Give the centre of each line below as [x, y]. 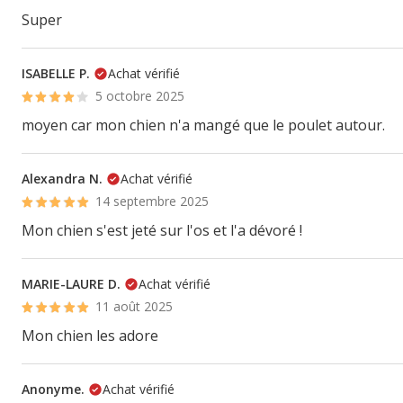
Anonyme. [53, 389]
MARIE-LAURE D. [71, 284]
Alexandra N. [62, 179]
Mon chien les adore [90, 336]
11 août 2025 [134, 306]
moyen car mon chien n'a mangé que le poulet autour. [203, 125]
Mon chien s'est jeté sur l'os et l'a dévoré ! [162, 230]
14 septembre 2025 [152, 201]
